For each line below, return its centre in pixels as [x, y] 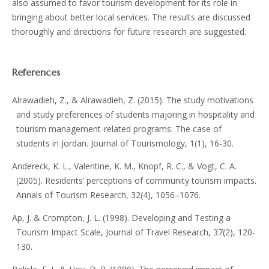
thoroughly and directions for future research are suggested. [129, 32]
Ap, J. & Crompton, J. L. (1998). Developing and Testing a [121, 218]
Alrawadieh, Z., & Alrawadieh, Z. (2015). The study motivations [132, 100]
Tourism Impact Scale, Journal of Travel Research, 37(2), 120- [135, 232]
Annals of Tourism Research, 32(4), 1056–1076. [108, 195]
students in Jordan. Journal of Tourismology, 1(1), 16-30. [125, 144]
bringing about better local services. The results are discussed [131, 17]
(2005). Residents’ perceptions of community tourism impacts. [136, 181]
